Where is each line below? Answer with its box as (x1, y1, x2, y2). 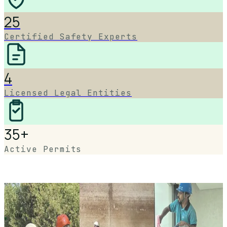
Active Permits (4, 144, 82, 155)
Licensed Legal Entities (4, 88, 132, 99)
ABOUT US (7, 211, 39, 220)
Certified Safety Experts (4, 31, 138, 43)
